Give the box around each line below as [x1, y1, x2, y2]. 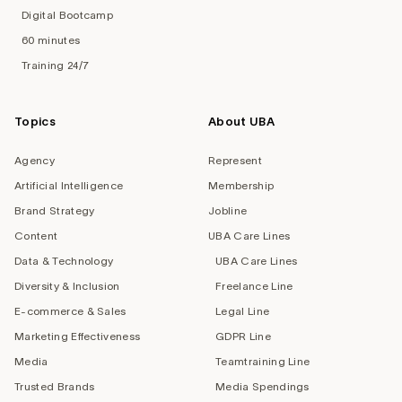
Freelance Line [215, 279, 293, 292]
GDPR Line [215, 329, 271, 342]
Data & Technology [14, 254, 114, 267]
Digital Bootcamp [22, 8, 114, 21]
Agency [14, 153, 55, 166]
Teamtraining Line [215, 354, 310, 367]
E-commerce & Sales [14, 304, 127, 317]
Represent [208, 153, 262, 166]
